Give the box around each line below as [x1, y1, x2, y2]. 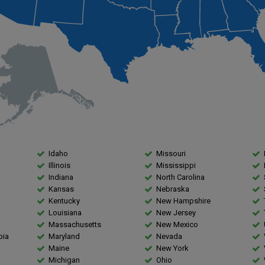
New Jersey [156, 208, 196, 218]
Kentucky [49, 196, 80, 206]
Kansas [49, 185, 74, 194]
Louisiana [49, 208, 82, 218]
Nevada [156, 232, 182, 241]
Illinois [49, 161, 70, 170]
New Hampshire [156, 196, 211, 206]
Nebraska [156, 185, 189, 194]
